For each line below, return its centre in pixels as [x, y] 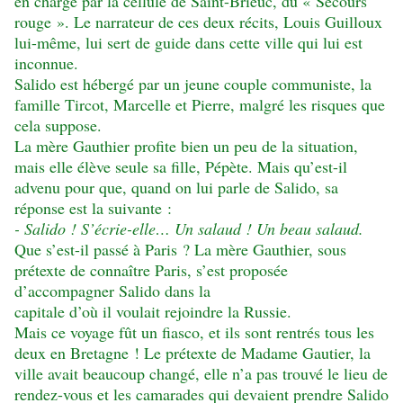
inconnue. [46, 63]
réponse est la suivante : [93, 208]
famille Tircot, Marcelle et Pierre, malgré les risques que [200, 105]
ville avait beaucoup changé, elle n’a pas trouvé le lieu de [201, 374]
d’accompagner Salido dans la [112, 291]
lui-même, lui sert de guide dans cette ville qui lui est [188, 43]
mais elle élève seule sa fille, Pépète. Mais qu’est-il [181, 167]
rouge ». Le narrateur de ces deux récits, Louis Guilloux [198, 22]
